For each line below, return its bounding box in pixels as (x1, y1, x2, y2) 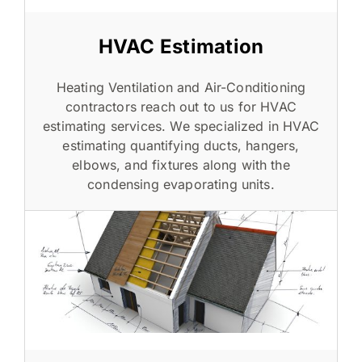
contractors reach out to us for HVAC (65, 98, 297, 115)
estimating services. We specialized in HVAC (43, 117, 319, 134)
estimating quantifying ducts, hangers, (62, 137, 300, 154)
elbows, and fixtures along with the (72, 156, 290, 173)
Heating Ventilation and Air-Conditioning (56, 78, 306, 95)
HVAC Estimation (98, 34, 264, 58)
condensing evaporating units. (87, 175, 275, 192)
